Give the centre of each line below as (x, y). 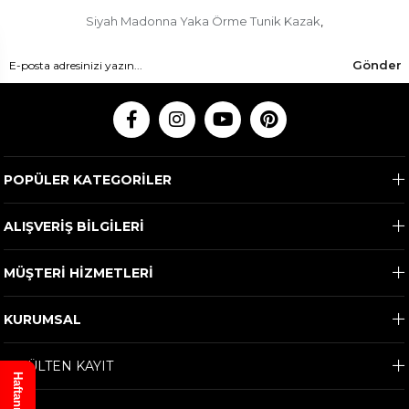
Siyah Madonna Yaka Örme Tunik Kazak (203, 21)
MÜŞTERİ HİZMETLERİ (79, 273)
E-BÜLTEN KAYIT (59, 367)
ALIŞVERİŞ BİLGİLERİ (74, 227)
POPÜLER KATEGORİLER (88, 180)
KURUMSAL (43, 320)
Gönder (377, 65)
